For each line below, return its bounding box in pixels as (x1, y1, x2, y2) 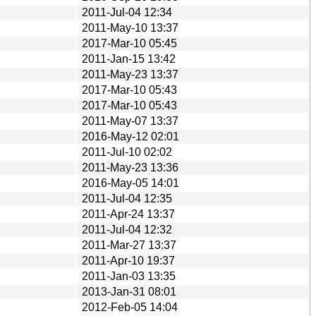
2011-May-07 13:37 (82, 114, 178, 127)
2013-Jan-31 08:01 (82, 285, 176, 298)
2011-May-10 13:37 (82, 21, 178, 34)
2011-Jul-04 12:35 (82, 192, 172, 205)
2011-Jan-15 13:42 (82, 52, 176, 65)
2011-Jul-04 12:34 (82, 6, 172, 18)
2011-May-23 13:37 (82, 68, 178, 80)
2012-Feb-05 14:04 (82, 300, 178, 313)
